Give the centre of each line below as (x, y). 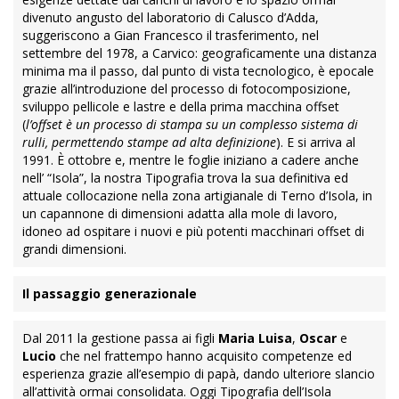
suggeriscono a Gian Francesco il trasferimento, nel (171, 35)
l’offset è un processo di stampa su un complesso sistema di (192, 124)
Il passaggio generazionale (110, 293)
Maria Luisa (255, 338)
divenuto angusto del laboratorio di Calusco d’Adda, (171, 17)
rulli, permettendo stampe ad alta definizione (149, 142)
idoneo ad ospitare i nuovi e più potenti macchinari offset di (193, 231)
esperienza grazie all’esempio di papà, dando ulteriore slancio (199, 374)
